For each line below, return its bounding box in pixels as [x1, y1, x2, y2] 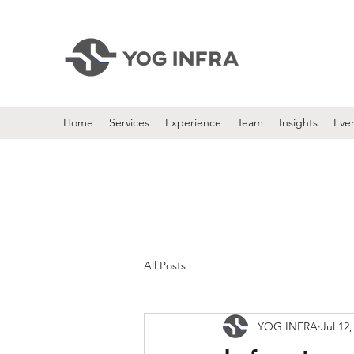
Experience [165, 115, 221, 130]
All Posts [144, 258, 186, 273]
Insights [279, 115, 318, 130]
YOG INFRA [258, 318, 318, 333]
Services [109, 115, 149, 130]
